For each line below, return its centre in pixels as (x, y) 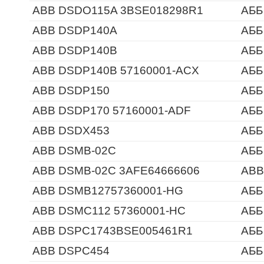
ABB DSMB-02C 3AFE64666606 (116, 171)
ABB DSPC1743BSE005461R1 (113, 231)
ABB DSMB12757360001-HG (108, 191)
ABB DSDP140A (75, 30)
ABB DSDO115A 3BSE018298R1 (118, 10)
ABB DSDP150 (71, 90)
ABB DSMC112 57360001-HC (109, 211)
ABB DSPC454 (71, 251)
